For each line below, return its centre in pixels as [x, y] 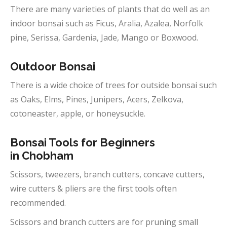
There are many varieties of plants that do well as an [110, 9]
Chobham [48, 156]
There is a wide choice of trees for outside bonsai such [113, 85]
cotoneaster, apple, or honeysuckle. [78, 113]
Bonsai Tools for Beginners [83, 142]
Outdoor [34, 66]
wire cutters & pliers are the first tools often [93, 188]
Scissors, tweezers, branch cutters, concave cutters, [107, 174]
